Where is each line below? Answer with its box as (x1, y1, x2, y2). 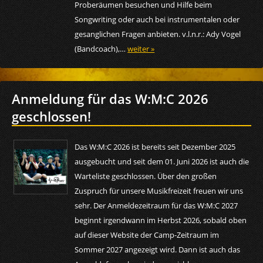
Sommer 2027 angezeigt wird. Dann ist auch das (75, 244, 241, 255)
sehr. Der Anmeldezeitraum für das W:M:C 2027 (75, 200, 238, 211)
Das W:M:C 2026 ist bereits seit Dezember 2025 (75, 141, 236, 152)
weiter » (127, 43, 155, 54)
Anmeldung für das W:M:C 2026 (12, 90, 208, 108)
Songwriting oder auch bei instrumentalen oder (75, 14, 240, 25)
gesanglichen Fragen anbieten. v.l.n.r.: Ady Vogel (75, 28, 241, 39)
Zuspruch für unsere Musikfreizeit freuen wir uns (75, 185, 244, 196)
